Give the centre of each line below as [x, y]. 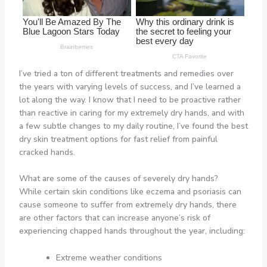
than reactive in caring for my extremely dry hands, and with [131, 113]
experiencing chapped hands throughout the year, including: [132, 231]
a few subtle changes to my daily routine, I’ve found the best [133, 126]
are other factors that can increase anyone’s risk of [114, 218]
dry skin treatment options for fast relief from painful [118, 139]
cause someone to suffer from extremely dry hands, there [128, 205]
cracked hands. [47, 152]
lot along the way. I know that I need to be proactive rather [130, 100]
